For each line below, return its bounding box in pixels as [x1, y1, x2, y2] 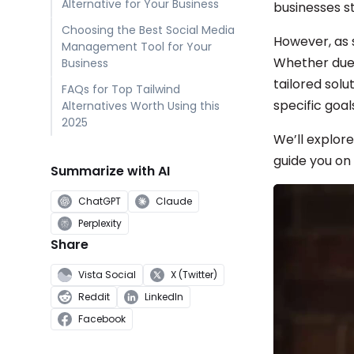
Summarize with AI [51, 162, 170, 180]
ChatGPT [78, 194, 121, 208]
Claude [156, 194, 192, 208]
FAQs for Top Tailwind [61, 81, 180, 97]
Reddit [78, 290, 110, 303]
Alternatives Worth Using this [61, 98, 220, 114]
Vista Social [78, 268, 136, 281]
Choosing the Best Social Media [61, 22, 235, 38]
